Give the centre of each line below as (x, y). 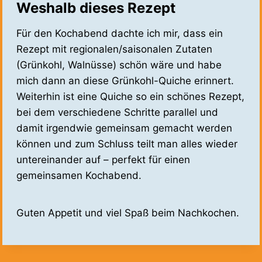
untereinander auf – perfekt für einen (103, 160)
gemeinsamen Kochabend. (79, 176)
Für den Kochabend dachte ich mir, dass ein (120, 34)
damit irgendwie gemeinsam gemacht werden (124, 128)
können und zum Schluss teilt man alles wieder (127, 144)
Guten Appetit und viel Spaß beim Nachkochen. (128, 213)
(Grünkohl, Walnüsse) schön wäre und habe (119, 65)
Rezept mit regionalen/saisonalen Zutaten (114, 49)
